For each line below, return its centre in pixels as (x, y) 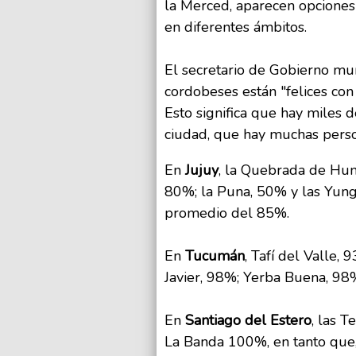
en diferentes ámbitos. (236, 27)
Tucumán (215, 256)
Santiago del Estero (248, 321)
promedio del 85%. (227, 213)
